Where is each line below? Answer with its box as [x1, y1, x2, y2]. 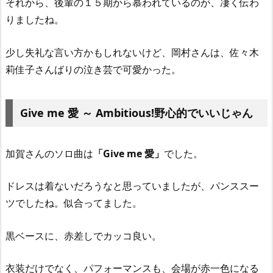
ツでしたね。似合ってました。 [5, 196, 142, 210]
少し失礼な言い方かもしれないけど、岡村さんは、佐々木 [5, 45, 259, 59]
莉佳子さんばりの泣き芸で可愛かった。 [5, 62, 181, 76]
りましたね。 [5, 13, 64, 27]
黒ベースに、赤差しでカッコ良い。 [5, 229, 161, 243]
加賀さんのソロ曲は [5, 146, 93, 160]
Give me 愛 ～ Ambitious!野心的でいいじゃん [20, 105, 253, 120]
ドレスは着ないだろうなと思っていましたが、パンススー [5, 179, 259, 193]
